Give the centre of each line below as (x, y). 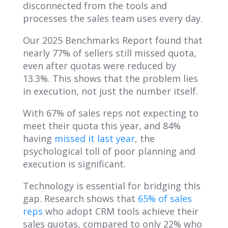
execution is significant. (74, 164)
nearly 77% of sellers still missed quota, (109, 53)
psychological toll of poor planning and (109, 151)
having (38, 138)
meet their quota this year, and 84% (102, 125)
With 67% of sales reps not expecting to (110, 113)
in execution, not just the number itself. (110, 91)
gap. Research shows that (80, 198)
